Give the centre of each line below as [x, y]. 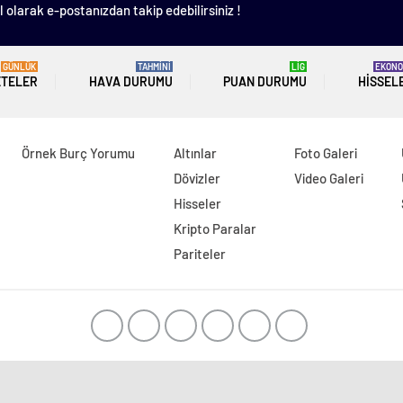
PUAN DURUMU [265, 81]
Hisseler [197, 203]
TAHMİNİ [154, 67]
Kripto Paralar [215, 228]
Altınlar [195, 153]
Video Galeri [328, 178]
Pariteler [199, 254]
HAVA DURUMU [130, 81]
